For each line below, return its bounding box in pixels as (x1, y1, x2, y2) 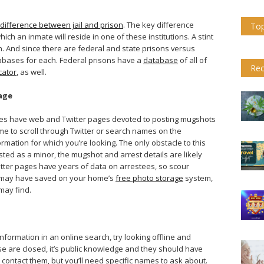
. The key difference (123, 19, 194, 30)
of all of (178, 55, 207, 65)
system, (183, 173, 213, 183)
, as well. (16, 67, 47, 77)
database (143, 55, 178, 65)
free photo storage (115, 173, 183, 183)
